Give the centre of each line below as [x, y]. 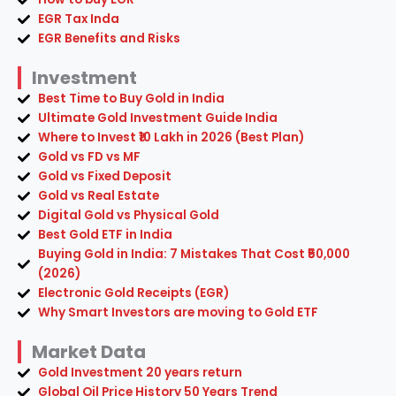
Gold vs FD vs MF [89, 157]
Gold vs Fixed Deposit [104, 176]
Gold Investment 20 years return [140, 373]
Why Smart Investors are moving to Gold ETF [178, 312]
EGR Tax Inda [78, 19]
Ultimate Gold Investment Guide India [157, 118]
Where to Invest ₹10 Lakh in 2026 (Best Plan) [171, 137]
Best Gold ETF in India [105, 235]
